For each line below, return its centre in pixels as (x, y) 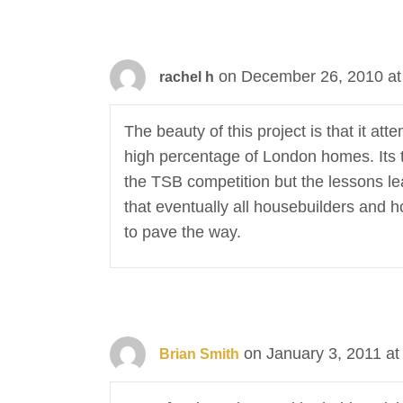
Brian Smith (199, 354)
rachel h (187, 77)
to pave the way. (183, 233)
